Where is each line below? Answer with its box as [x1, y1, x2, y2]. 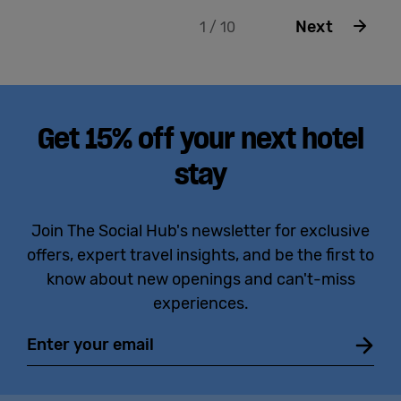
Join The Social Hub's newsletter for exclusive [31, 220, 370, 241]
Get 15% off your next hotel [38, 119, 363, 157]
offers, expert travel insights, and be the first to [27, 244, 374, 265]
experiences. [152, 293, 249, 313]
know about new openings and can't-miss [46, 269, 355, 289]
